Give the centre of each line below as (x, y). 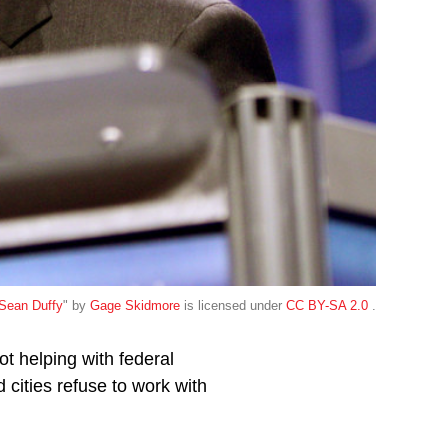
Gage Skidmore (135, 305)
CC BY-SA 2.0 (329, 305)
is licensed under (233, 305)
